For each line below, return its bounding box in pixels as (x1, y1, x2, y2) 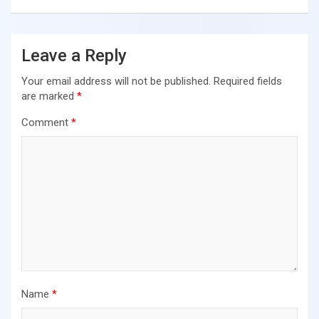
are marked (21, 89, 77, 103)
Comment (21, 115, 71, 129)
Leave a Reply (21, 45, 127, 66)
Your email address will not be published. (21, 74, 211, 88)
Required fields (214, 74, 282, 88)
